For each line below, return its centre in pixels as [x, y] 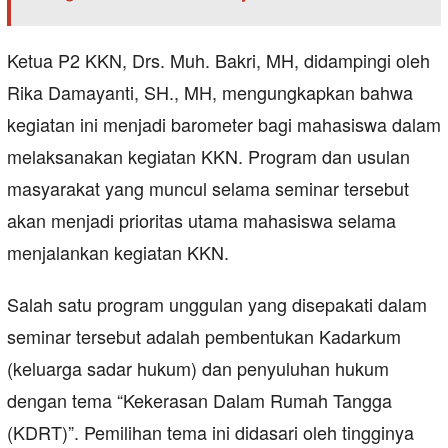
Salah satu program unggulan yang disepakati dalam [217, 304]
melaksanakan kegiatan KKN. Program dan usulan [208, 156]
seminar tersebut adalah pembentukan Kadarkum [204, 336]
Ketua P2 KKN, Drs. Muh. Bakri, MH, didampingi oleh [218, 60]
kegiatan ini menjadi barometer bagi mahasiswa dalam [224, 124]
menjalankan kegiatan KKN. [118, 252]
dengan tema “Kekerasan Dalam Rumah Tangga [199, 400]
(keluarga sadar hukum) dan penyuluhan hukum [198, 368]
